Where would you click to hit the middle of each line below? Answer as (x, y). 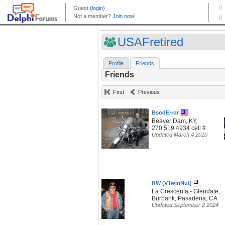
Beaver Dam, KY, (175, 121)
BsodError (165, 113)
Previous (149, 92)
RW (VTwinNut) (172, 183)
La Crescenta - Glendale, (186, 192)
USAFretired (150, 42)
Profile (116, 64)
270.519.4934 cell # (179, 128)
